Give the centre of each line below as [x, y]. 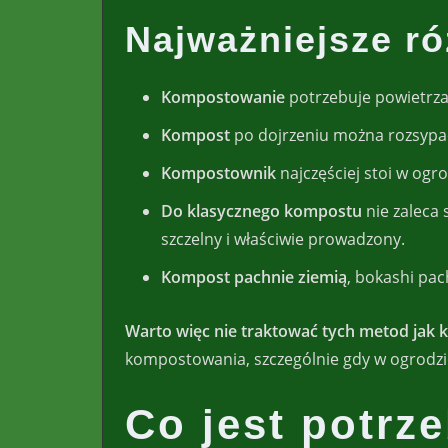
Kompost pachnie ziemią [254, 277]
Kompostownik [218, 173]
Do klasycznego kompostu [261, 211]
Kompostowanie [223, 97]
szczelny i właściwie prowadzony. [283, 239]
